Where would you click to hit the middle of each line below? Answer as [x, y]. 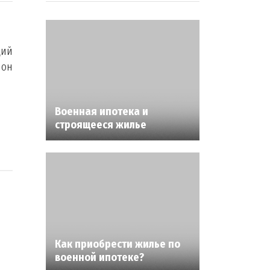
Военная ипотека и [102, 111]
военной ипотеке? [99, 257]
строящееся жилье [101, 125]
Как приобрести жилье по [118, 244]
